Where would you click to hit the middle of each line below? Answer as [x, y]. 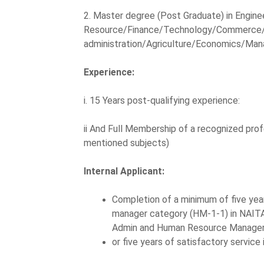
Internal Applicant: [124, 171]
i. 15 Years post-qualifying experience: [162, 100]
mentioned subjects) [126, 143]
